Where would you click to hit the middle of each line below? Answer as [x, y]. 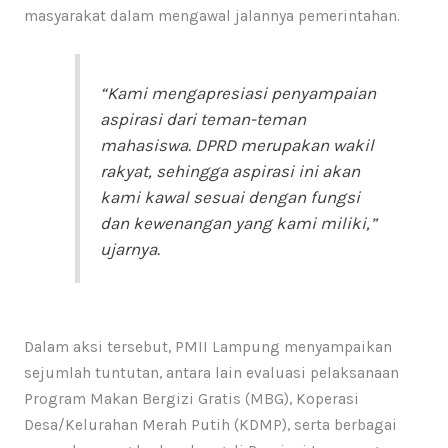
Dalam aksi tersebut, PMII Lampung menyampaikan [207, 347]
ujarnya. [130, 249]
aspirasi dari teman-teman [203, 119]
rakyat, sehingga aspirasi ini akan [230, 171]
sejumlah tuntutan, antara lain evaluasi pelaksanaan [211, 373]
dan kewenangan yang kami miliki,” [239, 223]
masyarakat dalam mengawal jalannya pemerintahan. [211, 15]
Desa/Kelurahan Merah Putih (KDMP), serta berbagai [210, 425]
